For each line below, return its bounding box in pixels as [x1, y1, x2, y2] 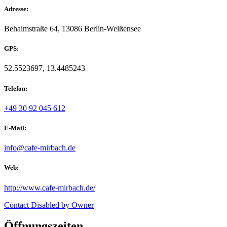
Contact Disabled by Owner [4, 200, 94, 209]
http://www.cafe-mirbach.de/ [4, 183, 95, 192]
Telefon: [4, 84, 27, 92]
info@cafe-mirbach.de [4, 143, 75, 153]
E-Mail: [4, 124, 26, 132]
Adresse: [4, 5, 28, 13]
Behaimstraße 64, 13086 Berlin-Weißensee [4, 24, 141, 33]
